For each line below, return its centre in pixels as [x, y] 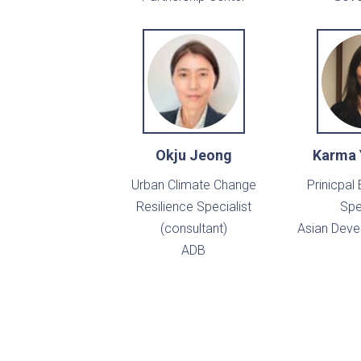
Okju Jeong [193, 156]
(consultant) [193, 229]
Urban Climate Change [193, 185]
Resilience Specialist [193, 207]
